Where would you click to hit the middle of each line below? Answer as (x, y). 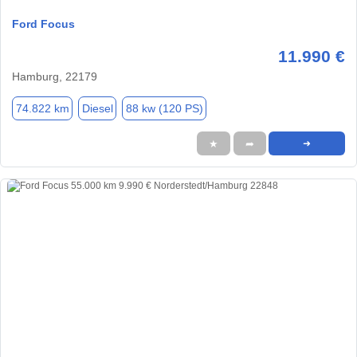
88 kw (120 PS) (164, 108)
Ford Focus (43, 24)
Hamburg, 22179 (55, 77)
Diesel (97, 108)
